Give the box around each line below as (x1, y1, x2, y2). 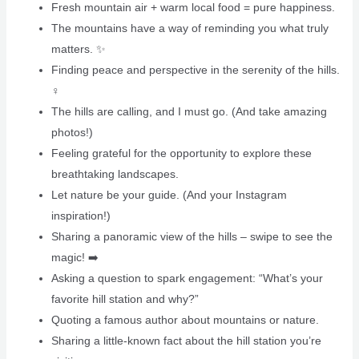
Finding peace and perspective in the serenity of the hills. (50, 63, 340, 77)
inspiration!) (50, 209, 111, 223)
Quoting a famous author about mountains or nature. (50, 313, 319, 327)
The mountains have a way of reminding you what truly (50, 22, 329, 35)
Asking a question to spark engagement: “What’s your (50, 272, 323, 285)
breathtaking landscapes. (50, 167, 179, 181)
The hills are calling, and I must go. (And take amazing (50, 105, 327, 119)
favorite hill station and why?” (50, 292, 199, 306)
